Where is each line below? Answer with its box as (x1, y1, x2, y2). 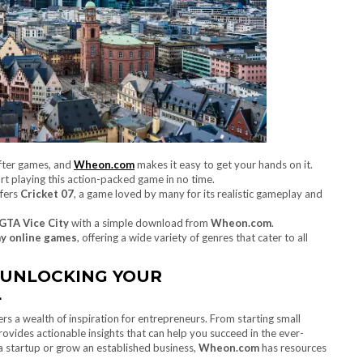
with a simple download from (69, 216, 211, 229)
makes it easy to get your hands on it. (135, 158, 313, 171)
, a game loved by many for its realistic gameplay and (74, 187, 322, 200)
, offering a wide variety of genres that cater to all (77, 231, 308, 244)
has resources (259, 341, 327, 354)
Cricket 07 (20, 187, 74, 200)
